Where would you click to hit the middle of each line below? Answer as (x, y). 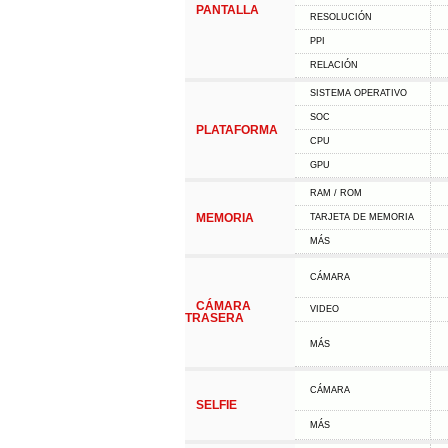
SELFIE (216, 405)
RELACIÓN (333, 65)
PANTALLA (227, 10)
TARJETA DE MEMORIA (361, 217)
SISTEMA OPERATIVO (358, 93)
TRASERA (214, 318)
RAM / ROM (335, 193)
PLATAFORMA (236, 130)
